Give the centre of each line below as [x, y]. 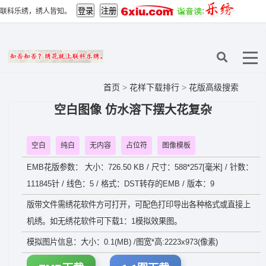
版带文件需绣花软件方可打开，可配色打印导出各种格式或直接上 [139, 205]
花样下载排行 [156, 87]
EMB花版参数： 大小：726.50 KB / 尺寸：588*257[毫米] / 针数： [140, 167]
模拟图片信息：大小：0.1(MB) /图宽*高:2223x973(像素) [122, 242]
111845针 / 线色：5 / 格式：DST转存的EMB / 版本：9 [121, 184]
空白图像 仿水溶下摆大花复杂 [133, 110]
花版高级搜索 [214, 87]
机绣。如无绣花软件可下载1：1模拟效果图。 [104, 221]
